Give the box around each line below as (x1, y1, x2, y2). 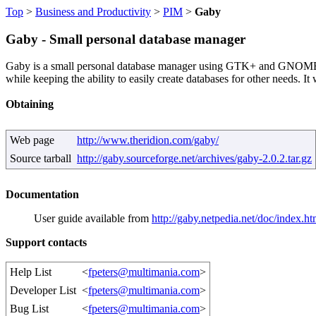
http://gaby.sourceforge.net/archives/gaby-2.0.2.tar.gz (77, 152, 312, 165)
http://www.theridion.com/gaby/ (77, 134, 219, 147)
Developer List (10, 284, 76, 297)
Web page (10, 134, 54, 147)
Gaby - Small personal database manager (6, 31, 245, 47)
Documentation (6, 188, 79, 201)
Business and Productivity (35, 6, 151, 18)
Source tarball (10, 152, 71, 165)
